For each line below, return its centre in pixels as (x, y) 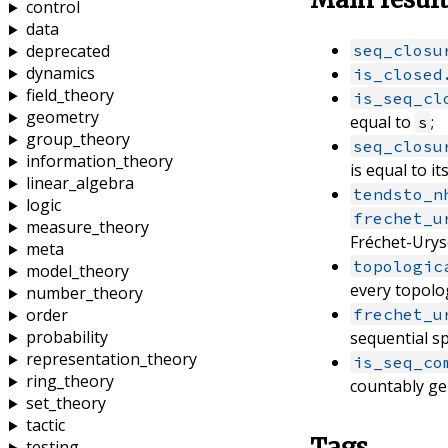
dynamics (60, 73)
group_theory (77, 139)
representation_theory (111, 359)
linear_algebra (79, 183)
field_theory (69, 95)
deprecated (67, 51)
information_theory (99, 161)
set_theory (65, 403)
